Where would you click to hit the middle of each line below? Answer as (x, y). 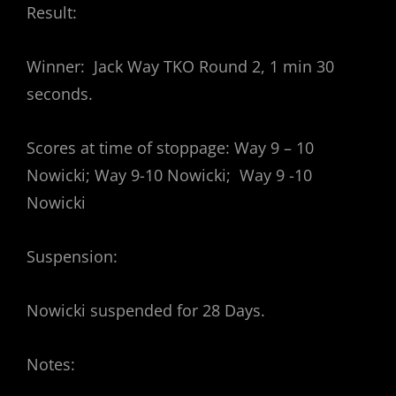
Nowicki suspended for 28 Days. (146, 311)
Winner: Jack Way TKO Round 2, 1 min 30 (180, 67)
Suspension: (72, 257)
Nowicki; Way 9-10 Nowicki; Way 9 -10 (169, 175)
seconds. (60, 94)
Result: (52, 13)
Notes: (51, 365)
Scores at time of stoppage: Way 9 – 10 (170, 148)
